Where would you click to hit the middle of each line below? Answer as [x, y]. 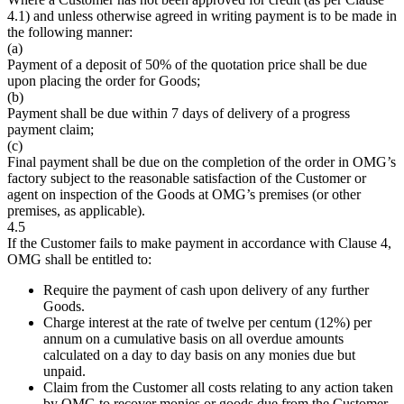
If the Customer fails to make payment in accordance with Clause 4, [199, 243]
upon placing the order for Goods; [104, 81]
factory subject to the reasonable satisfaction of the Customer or [187, 179]
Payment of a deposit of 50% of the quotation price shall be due [187, 65]
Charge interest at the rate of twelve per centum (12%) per [207, 323]
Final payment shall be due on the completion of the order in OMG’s [202, 162]
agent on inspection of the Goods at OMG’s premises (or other [184, 195]
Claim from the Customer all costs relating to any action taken [218, 388]
